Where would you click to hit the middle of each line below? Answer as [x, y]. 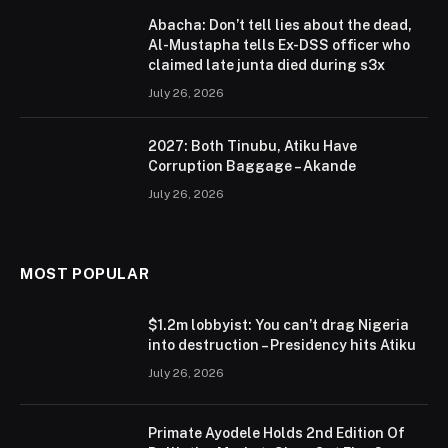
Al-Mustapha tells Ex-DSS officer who [279, 45]
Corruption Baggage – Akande [252, 166]
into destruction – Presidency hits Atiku [282, 345]
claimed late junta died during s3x [266, 65]
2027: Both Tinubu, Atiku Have [252, 146]
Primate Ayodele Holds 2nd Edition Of [276, 433]
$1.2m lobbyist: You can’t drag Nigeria [278, 325]
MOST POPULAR [85, 274]
